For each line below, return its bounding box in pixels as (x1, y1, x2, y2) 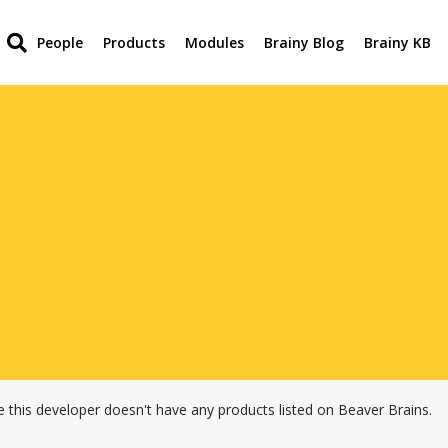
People (37, 33, 84, 52)
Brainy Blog (264, 33, 345, 52)
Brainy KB (364, 33, 432, 52)
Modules (185, 33, 245, 52)
